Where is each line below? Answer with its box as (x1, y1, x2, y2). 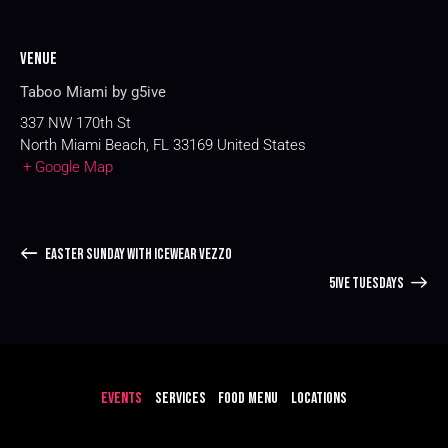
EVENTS (100, 389, 142, 409)
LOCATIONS (291, 389, 348, 409)
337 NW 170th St (20, 113, 131, 132)
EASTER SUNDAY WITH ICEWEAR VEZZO (42, 245, 232, 265)
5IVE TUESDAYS (328, 274, 406, 294)
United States (217, 135, 306, 154)
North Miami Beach (20, 135, 146, 154)
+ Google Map (23, 157, 113, 176)
